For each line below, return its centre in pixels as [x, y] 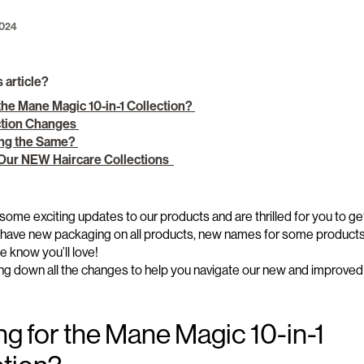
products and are [208, 217]
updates [101, 217]
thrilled [273, 217]
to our [142, 217]
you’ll [56, 252]
